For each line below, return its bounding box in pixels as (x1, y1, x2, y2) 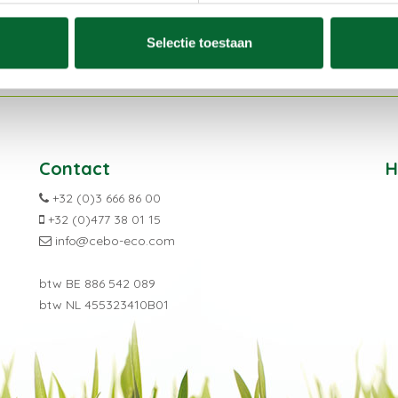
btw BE (39, 275, 84, 292)
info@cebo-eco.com (55, 233, 175, 250)
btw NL (39, 297, 84, 314)
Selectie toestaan (146, 35, 252, 51)
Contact (39, 157, 110, 180)
